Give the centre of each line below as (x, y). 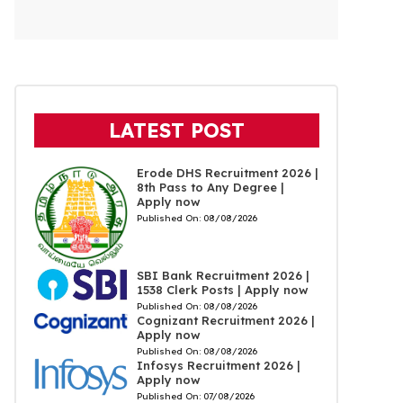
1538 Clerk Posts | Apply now (222, 290)
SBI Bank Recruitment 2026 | (223, 276)
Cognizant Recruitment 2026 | (225, 321)
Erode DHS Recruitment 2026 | (227, 172)
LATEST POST (176, 130)
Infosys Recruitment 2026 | (218, 366)
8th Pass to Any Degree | (210, 187)
